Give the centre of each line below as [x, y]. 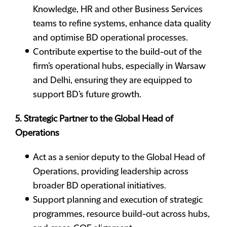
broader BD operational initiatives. [100, 186]
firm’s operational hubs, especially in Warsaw [119, 66]
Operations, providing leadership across [111, 172]
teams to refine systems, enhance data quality [122, 24]
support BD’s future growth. [87, 95]
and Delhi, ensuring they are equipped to [112, 81]
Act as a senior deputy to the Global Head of [119, 158]
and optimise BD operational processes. [110, 38]
